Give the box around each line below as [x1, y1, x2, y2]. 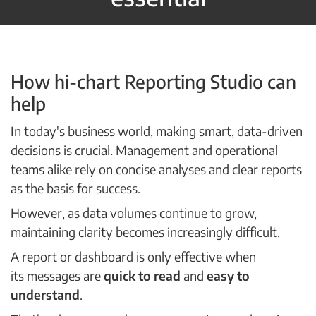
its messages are [11, 267, 104, 284]
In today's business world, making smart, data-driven [11, 123, 303, 139]
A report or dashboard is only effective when [11, 248, 256, 265]
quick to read [104, 267, 181, 284]
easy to [207, 267, 250, 284]
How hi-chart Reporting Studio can [11, 70, 296, 93]
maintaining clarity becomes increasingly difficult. [11, 224, 280, 240]
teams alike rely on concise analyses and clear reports [11, 161, 302, 177]
